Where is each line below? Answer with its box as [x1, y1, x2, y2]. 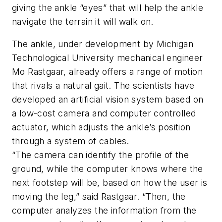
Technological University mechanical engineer [12, 53, 203, 63]
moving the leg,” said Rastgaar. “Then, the [12, 191, 186, 202]
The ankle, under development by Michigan [12, 39, 193, 50]
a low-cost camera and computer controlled [12, 108, 196, 119]
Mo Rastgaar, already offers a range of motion [12, 66, 203, 77]
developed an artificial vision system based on [12, 94, 204, 105]
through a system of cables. [12, 136, 129, 147]
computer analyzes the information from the [12, 205, 197, 216]
